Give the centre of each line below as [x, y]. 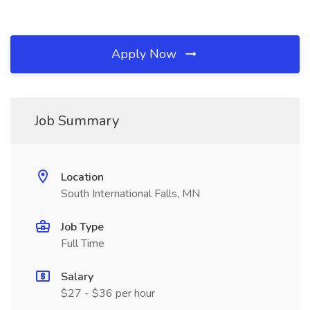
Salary [77, 277]
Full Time [83, 244]
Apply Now [146, 54]
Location [82, 177]
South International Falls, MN [130, 194]
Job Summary [77, 121]
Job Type [82, 227]
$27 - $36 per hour [108, 293]
